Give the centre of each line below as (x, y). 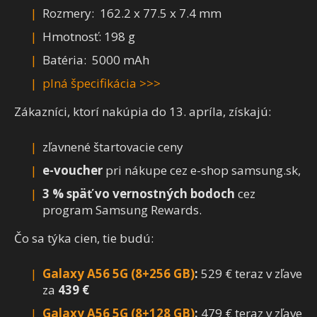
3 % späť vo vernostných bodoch (139, 194)
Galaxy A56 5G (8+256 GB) (119, 274)
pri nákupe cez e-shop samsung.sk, (202, 171)
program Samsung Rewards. (122, 210)
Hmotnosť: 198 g (89, 37)
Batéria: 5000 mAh (96, 60)
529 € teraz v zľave (250, 274)
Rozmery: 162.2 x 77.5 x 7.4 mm (133, 13)
